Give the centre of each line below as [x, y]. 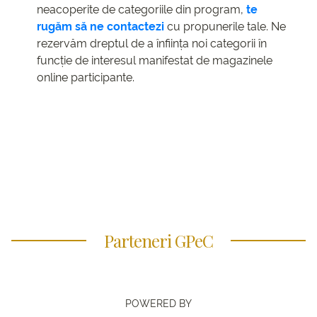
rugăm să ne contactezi [100, 26]
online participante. [86, 77]
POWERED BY [158, 302]
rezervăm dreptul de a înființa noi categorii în [152, 43]
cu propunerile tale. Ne [225, 26]
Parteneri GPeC [158, 240]
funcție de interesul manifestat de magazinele [155, 60]
